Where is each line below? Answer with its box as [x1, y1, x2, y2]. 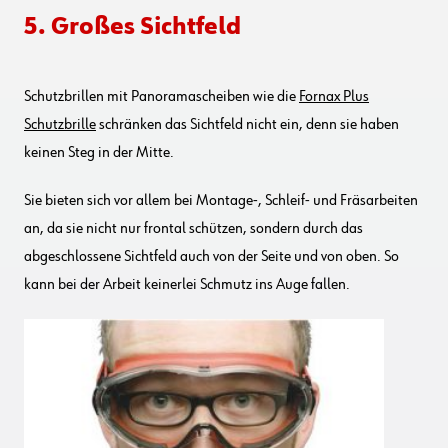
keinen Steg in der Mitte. [24, 144, 174, 161]
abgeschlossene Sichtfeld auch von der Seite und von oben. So [24, 248, 399, 265]
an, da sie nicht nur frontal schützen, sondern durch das [24, 220, 363, 237]
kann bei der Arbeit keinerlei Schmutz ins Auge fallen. [24, 276, 350, 293]
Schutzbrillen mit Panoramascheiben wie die [24, 88, 299, 105]
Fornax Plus [299, 88, 369, 105]
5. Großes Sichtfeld [24, 14, 241, 39]
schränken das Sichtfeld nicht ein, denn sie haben [96, 116, 399, 133]
